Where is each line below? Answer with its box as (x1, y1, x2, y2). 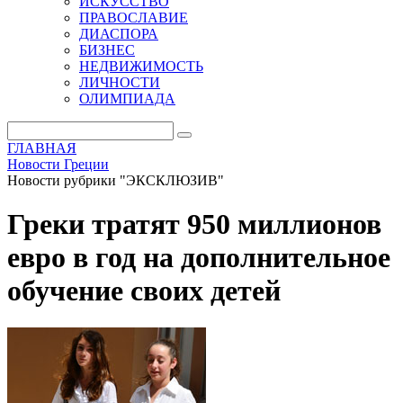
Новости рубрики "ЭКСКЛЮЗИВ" (7, 173, 224, 188)
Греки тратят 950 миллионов (7, 208, 381, 241)
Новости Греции (7, 157, 109, 172)
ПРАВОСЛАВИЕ (79, 10, 188, 25)
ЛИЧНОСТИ (79, 75, 160, 90)
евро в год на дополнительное (7, 241, 390, 274)
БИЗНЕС (79, 42, 135, 58)
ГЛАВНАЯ (7, 140, 76, 156)
